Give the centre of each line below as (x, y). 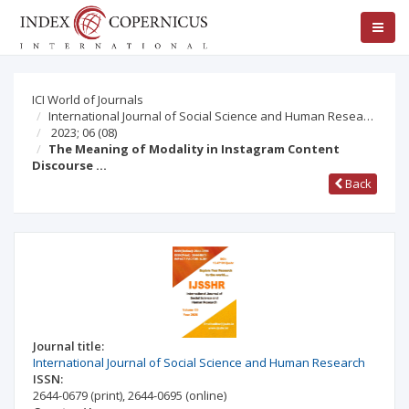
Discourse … (69, 165)
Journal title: (68, 346)
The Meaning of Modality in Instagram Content (194, 149)
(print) (106, 395)
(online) (206, 395)
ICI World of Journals (88, 100)
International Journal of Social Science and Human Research (199, 362)
